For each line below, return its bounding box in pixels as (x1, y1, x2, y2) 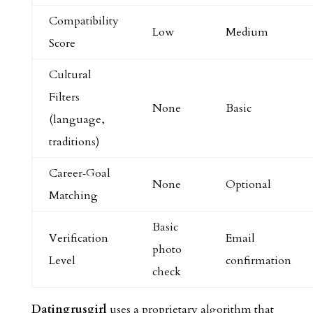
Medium (225, 24, 268, 40)
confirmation (225, 253, 291, 268)
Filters (48, 89, 80, 105)
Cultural (48, 67, 92, 82)
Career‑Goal (48, 166, 110, 181)
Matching (48, 188, 98, 203)
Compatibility (48, 13, 119, 29)
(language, (48, 112, 105, 127)
